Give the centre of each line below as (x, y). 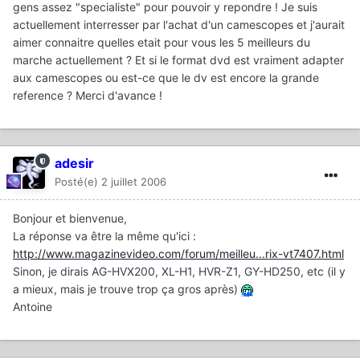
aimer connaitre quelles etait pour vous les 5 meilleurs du (162, 43)
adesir (74, 164)
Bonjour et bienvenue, (70, 219)
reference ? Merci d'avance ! (88, 96)
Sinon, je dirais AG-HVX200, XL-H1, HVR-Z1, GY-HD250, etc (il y (179, 272)
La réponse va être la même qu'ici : (104, 236)
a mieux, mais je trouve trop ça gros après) (127, 289)
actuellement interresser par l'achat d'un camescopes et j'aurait (179, 25)
